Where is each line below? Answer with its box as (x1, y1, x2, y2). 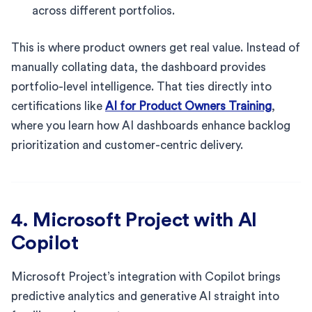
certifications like (11, 100, 105, 112)
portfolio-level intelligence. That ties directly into (11, 80, 272, 93)
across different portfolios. (32, 4, 175, 17)
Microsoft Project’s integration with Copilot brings (11, 270, 281, 283)
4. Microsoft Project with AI (11, 210, 257, 230)
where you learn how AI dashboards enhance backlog (11, 119, 290, 132)
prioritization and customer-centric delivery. (11, 139, 243, 151)
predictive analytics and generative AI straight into (11, 290, 279, 302)
